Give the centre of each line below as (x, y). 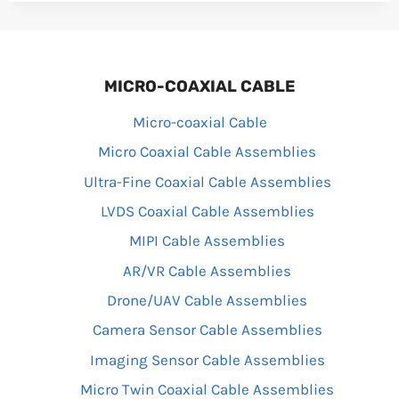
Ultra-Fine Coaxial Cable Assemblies (207, 181)
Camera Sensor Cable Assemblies (207, 330)
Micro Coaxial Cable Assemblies (207, 152)
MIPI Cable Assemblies (207, 241)
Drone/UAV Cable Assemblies (207, 301)
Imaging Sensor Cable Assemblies (207, 359)
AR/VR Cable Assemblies (207, 270)
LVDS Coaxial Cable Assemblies (207, 211)
